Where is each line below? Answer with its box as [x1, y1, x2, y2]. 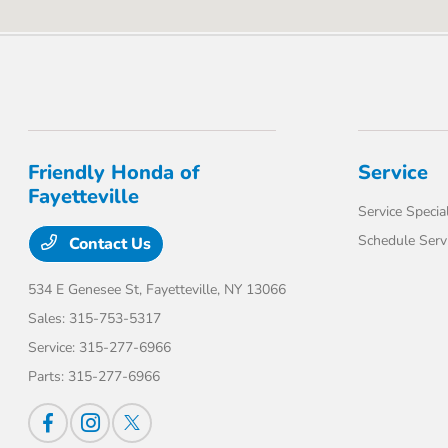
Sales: [28, 309, 70, 328]
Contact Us [65, 233, 152, 255]
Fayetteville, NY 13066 [146, 280, 287, 299]
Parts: [28, 367, 69, 386]
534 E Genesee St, [28, 280, 147, 299]
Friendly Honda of [28, 159, 201, 186]
